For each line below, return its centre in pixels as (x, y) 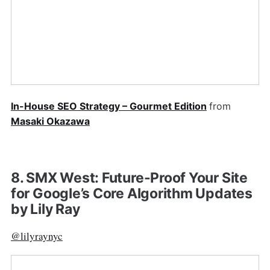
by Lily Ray (45, 209)
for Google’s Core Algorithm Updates (131, 194)
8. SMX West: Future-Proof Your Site (129, 178)
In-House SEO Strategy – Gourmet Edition (108, 106)
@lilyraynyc (36, 236)
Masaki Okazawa (50, 121)
